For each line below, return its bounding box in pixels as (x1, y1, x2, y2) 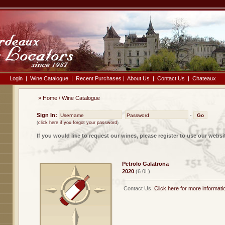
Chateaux (192, 75, 216, 81)
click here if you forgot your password (38, 120, 117, 125)
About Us (127, 75, 150, 81)
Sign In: (36, 112, 59, 118)
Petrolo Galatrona (122, 161, 169, 167)
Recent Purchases (76, 75, 122, 81)
